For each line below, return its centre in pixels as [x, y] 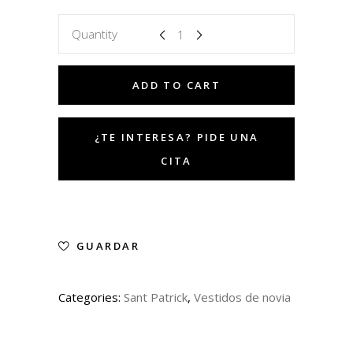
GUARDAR [108, 245]
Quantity [95, 33]
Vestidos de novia [242, 297]
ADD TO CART [176, 85]
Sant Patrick [156, 297]
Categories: [91, 297]
